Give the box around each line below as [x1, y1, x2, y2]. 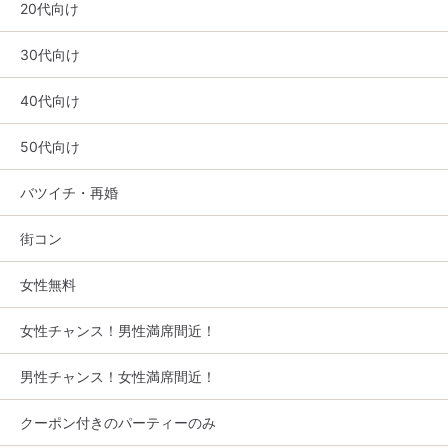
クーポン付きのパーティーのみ [20, 414, 216, 432]
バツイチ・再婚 [20, 184, 118, 202]
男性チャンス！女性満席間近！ [20, 368, 216, 386]
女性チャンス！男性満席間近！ [20, 322, 216, 340]
